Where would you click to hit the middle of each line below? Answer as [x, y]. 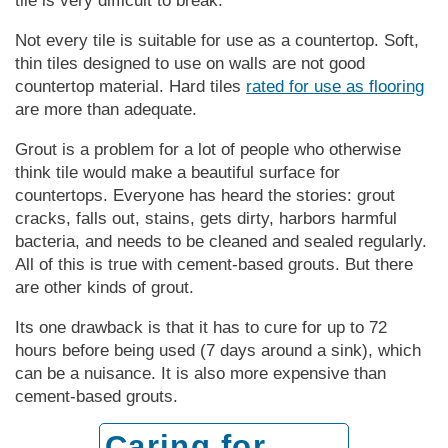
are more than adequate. [106, 109]
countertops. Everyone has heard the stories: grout [205, 195]
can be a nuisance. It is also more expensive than [200, 373]
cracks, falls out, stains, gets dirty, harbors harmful [206, 218]
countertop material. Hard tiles [130, 86]
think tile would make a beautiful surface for [177, 172]
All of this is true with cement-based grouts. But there [214, 264]
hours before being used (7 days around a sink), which [218, 350]
